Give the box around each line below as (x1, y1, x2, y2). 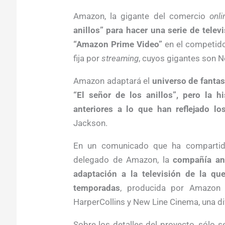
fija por (73, 53, 101, 63)
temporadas (73, 182, 120, 193)
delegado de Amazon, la (73, 154, 173, 165)
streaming (101, 53, 139, 63)
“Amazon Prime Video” (73, 39, 162, 49)
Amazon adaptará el (73, 75, 152, 86)
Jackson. (73, 118, 107, 128)
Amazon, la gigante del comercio (73, 11, 210, 21)
